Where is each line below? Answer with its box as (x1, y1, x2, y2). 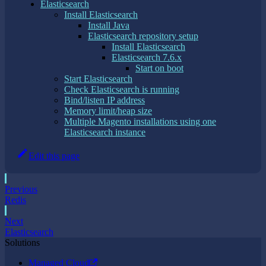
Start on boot (135, 63, 183, 73)
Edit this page (28, 151, 80, 161)
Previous (5, 184, 37, 194)
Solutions (5, 237, 40, 248)
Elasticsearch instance (64, 127, 145, 137)
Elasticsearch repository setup (88, 31, 198, 41)
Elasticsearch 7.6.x (112, 52, 182, 62)
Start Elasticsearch (64, 74, 132, 84)
